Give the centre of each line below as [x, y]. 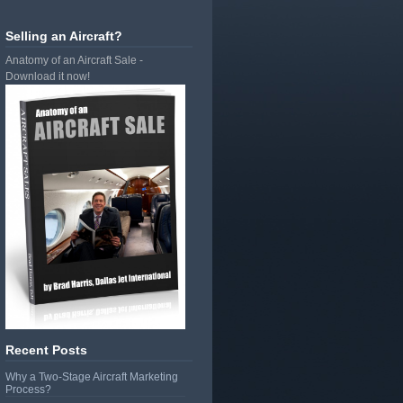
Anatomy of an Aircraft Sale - [74, 60]
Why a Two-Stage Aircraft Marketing [92, 377]
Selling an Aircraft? [64, 36]
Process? [28, 390]
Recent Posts [46, 350]
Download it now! [48, 76]
